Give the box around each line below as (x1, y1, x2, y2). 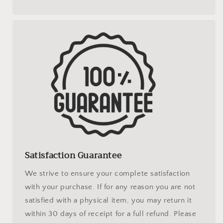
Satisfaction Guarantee (25, 148, 122, 163)
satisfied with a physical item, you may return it (25, 196, 192, 205)
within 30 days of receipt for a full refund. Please (25, 209, 197, 218)
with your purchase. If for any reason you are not (25, 182, 196, 191)
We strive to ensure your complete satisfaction (25, 169, 190, 178)
